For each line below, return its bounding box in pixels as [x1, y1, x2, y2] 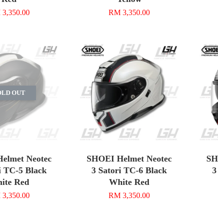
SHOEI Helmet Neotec [86, 153, 172, 163]
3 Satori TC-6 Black [91, 165, 167, 175]
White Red [109, 177, 149, 187]
